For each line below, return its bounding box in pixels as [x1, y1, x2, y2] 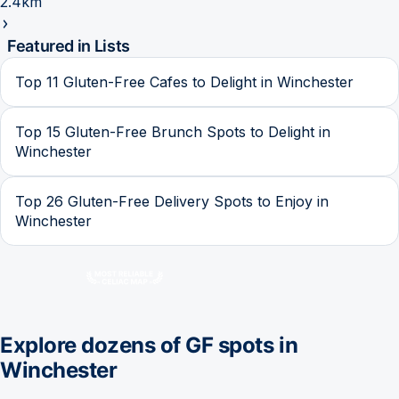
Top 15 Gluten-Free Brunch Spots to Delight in [15, 122, 330, 141]
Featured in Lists [7, 36, 130, 55]
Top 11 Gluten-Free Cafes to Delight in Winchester [15, 72, 354, 91]
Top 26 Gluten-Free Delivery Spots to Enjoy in [15, 191, 329, 210]
